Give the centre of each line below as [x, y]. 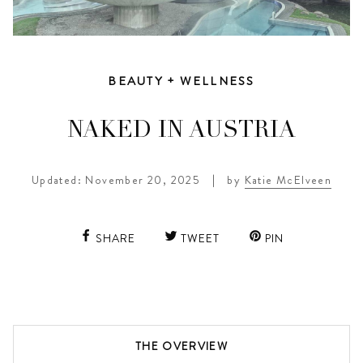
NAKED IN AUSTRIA [181, 132]
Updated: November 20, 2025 [116, 179]
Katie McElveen [288, 179]
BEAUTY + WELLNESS [181, 81]
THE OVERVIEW [181, 346]
